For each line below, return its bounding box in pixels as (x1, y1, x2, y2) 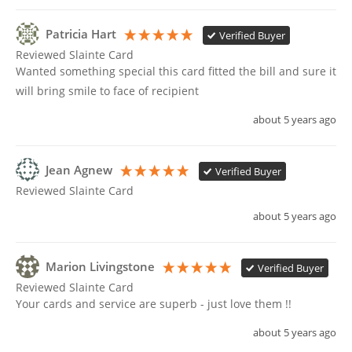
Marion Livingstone (46, 258, 155, 276)
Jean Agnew (46, 162, 112, 179)
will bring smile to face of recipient (16, 83, 202, 99)
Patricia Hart (46, 26, 116, 43)
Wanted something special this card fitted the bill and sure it (16, 64, 336, 79)
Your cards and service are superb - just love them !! (16, 296, 291, 312)
